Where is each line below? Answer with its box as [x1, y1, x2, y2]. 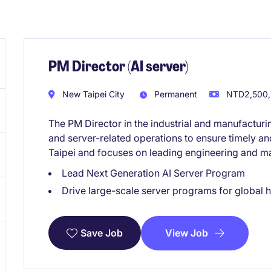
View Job [165, 226, 208, 239]
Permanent [152, 88, 197, 99]
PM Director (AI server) [48, 57, 188, 76]
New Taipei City [60, 88, 125, 99]
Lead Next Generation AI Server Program [62, 166, 245, 179]
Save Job [80, 227, 123, 240]
